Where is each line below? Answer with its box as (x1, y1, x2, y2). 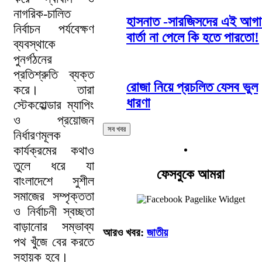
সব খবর (108, 125, 126, 133)
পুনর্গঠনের (13, 52, 52, 67)
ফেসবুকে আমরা (157, 166, 225, 182)
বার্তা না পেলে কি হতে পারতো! (126, 30, 259, 46)
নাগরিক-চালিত (13, 6, 71, 22)
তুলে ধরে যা (13, 158, 94, 174)
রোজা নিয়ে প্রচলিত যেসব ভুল (126, 80, 258, 95)
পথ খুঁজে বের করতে (13, 235, 94, 250)
